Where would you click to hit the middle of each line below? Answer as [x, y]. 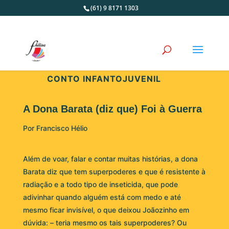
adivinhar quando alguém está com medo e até [102, 197]
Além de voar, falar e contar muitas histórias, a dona [110, 158]
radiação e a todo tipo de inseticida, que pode [100, 184]
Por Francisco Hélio [55, 128]
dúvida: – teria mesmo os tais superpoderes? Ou [105, 222]
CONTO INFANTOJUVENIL [104, 78]
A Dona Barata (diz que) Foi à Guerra [112, 109]
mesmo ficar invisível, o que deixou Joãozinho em [106, 210]
